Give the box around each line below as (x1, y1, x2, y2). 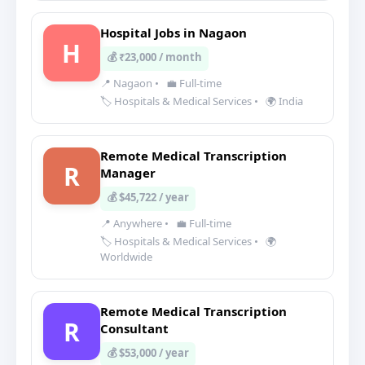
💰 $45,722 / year (107, 190, 189, 204)
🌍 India (263, 94, 303, 108)
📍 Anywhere (100, 216, 165, 231)
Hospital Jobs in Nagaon (100, 24, 247, 41)
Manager (100, 165, 156, 181)
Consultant (100, 320, 169, 336)
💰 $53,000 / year (107, 345, 189, 360)
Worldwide (100, 249, 152, 264)
